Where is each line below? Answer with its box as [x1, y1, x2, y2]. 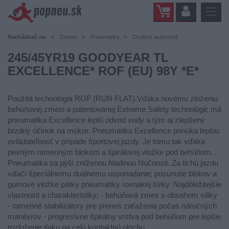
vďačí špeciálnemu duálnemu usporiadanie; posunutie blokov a [8, 169, 217, 178]
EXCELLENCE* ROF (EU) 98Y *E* [8, 64, 199, 78]
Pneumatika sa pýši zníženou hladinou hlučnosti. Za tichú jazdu [8, 158, 218, 167]
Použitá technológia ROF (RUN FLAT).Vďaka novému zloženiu [8, 94, 218, 103]
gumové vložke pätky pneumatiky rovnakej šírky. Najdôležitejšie [8, 180, 221, 189]
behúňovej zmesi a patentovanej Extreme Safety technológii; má [8, 105, 221, 113]
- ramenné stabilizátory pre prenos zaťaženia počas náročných [8, 201, 217, 210]
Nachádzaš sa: [8, 34, 47, 40]
